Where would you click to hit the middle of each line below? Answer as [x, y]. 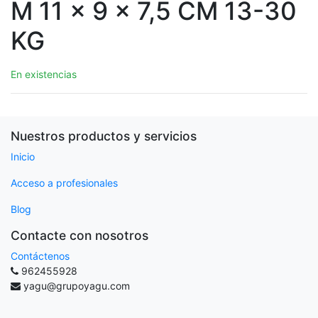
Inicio [23, 157]
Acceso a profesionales [64, 183]
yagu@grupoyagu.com [77, 286]
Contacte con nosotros [79, 235]
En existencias [44, 74]
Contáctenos [40, 256]
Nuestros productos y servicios [104, 136]
